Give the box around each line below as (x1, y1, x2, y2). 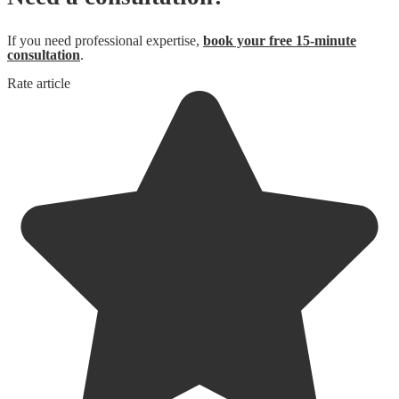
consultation (7, 46, 80, 62)
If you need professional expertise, (7, 32, 203, 48)
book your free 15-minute (203, 32, 356, 48)
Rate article (7, 75, 70, 91)
